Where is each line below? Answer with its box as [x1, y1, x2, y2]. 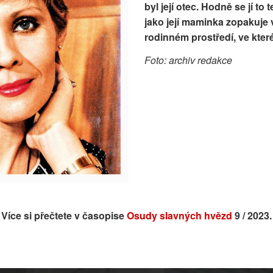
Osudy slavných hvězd [127, 208, 232, 223]
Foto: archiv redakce [144, 52, 232, 67]
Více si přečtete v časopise [1, 208, 127, 223]
